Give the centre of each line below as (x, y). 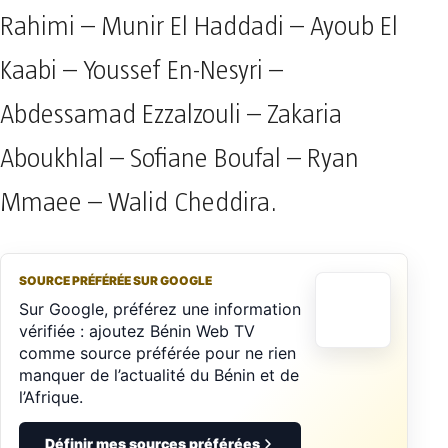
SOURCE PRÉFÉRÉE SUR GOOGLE (115, 280)
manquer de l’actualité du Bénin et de (159, 374)
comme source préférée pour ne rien (157, 352)
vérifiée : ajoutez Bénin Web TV (137, 330)
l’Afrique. (51, 396)
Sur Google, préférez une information (160, 308)
